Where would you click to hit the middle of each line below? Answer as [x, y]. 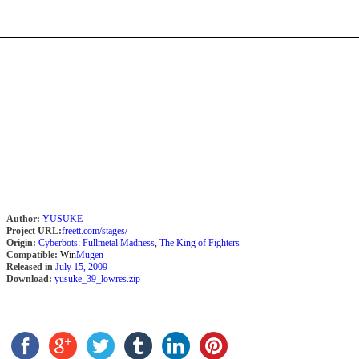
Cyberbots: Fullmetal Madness [97, 243]
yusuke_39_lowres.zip [97, 279]
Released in [31, 267]
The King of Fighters [200, 243]
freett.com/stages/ [95, 231]
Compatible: [32, 255]
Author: [23, 219]
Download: [29, 279]
